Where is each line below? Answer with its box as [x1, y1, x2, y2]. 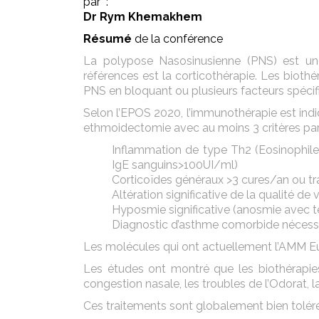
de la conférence [135, 32, 223, 46]
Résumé [83, 32, 132, 46]
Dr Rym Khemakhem [83, 10, 202, 23]
